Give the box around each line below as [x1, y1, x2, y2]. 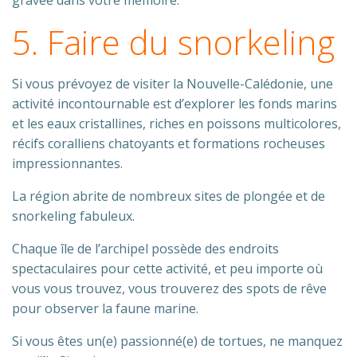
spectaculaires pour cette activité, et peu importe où [12, 260, 323, 277]
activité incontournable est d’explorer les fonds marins [12, 95, 337, 112]
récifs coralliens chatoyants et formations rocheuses [12, 135, 325, 152]
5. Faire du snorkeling [12, 19, 335, 65]
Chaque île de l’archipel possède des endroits [12, 240, 279, 257]
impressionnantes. [12, 155, 123, 172]
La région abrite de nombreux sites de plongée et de [12, 187, 325, 205]
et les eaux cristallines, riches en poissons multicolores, [12, 115, 341, 132]
